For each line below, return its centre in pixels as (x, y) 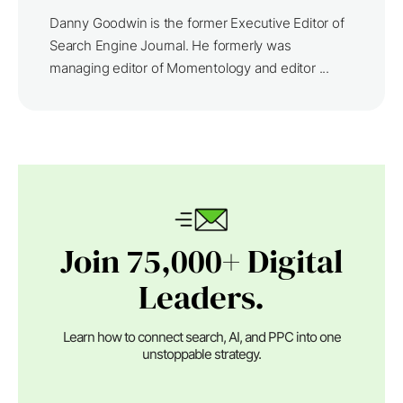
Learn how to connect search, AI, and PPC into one (201, 337)
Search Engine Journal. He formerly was (170, 46)
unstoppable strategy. (201, 354)
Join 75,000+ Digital (201, 261)
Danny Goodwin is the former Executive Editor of (197, 23)
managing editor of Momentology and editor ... (189, 68)
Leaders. (201, 297)
